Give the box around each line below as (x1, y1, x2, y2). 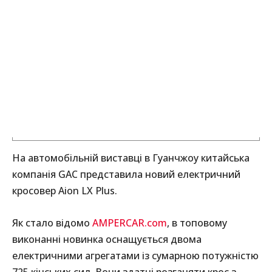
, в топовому (167, 216, 227, 230)
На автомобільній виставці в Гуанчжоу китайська (12, 151, 250, 165)
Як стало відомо (12, 216, 92, 230)
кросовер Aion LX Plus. (12, 184, 117, 198)
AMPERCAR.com (92, 216, 167, 230)
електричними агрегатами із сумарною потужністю (12, 249, 259, 263)
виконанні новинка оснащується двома (12, 233, 202, 246)
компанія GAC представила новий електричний (12, 168, 240, 182)
